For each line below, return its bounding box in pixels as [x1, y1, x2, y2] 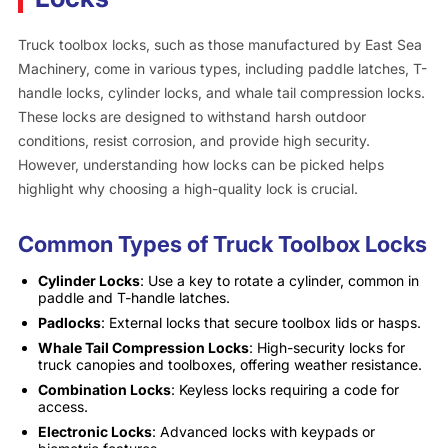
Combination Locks [37, 380, 171, 398]
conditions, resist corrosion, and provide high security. [17, 131, 370, 149]
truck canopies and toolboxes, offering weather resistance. [37, 355, 422, 373]
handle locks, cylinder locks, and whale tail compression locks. [17, 83, 425, 101]
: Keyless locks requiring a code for [170, 380, 399, 398]
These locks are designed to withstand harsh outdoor [17, 107, 366, 125]
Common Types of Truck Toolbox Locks [17, 230, 427, 257]
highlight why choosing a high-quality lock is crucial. [17, 179, 358, 197]
